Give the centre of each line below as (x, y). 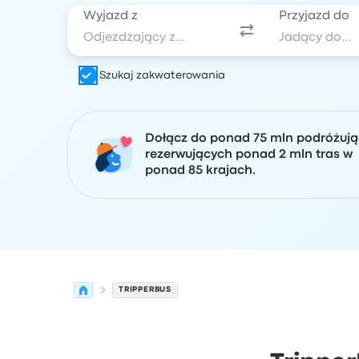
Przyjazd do (315, 16)
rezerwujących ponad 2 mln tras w (249, 155)
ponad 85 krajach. (200, 171)
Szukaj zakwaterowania (162, 75)
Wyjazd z (111, 16)
